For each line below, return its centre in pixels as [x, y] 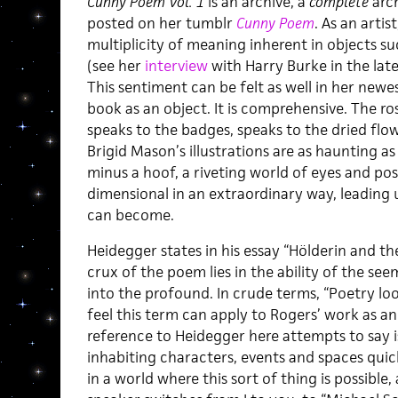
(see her [115, 65]
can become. [130, 215]
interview [176, 65]
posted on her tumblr [161, 23]
